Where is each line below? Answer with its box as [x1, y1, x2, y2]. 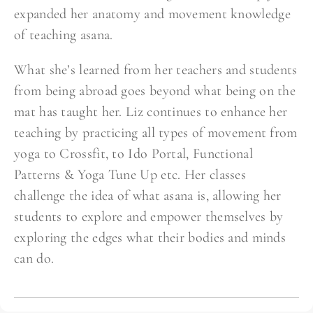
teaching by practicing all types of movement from [14, 124, 298, 142]
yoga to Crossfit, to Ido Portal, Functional [14, 145, 253, 163]
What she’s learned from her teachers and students [14, 61, 298, 79]
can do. [14, 250, 54, 268]
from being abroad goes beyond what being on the [14, 82, 296, 100]
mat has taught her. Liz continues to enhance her [14, 103, 288, 121]
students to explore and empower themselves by [14, 208, 284, 226]
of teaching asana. [14, 27, 113, 44]
